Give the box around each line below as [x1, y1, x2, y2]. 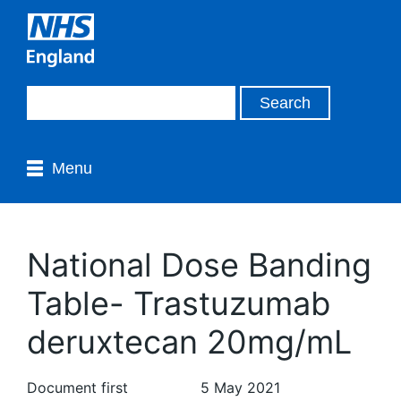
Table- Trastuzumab [27, 284, 330, 323]
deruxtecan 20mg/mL [27, 322, 352, 362]
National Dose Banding [27, 245, 371, 285]
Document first [27, 379, 128, 397]
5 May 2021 [200, 379, 280, 397]
